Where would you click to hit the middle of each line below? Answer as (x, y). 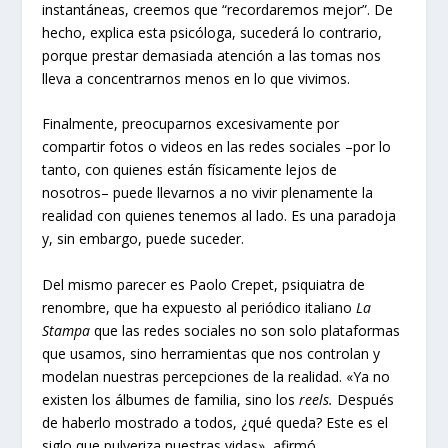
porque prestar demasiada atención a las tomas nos (212, 55)
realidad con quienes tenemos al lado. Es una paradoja (219, 216)
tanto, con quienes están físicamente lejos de (190, 170)
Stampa (66, 330)
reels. (316, 399)
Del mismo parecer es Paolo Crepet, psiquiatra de (204, 284)
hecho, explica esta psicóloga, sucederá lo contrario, (212, 32)
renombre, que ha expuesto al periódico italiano (199, 307)
